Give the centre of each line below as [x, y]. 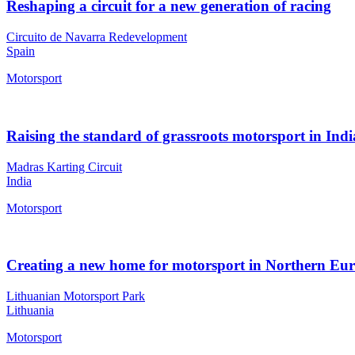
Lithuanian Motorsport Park [76, 296]
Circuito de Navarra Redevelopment [97, 37]
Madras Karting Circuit [64, 166]
